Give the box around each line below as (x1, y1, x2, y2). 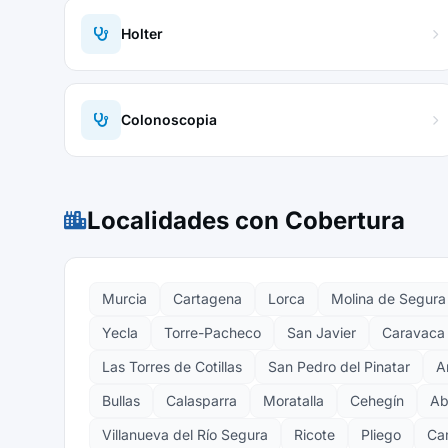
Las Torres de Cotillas (102, 358, 242, 375)
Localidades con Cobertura (87, 206, 405, 235)
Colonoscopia (121, 111, 217, 128)
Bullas (102, 392, 140, 409)
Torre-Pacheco (164, 324, 261, 341)
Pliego (361, 426, 401, 443)
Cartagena (173, 290, 242, 307)
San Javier (287, 324, 356, 341)
